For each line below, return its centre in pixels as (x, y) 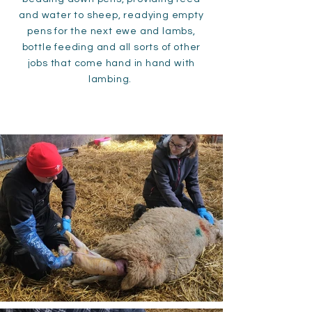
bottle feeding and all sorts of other (111, 47)
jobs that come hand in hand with (111, 63)
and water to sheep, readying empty (111, 15)
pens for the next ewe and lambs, (111, 31)
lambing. (111, 79)
